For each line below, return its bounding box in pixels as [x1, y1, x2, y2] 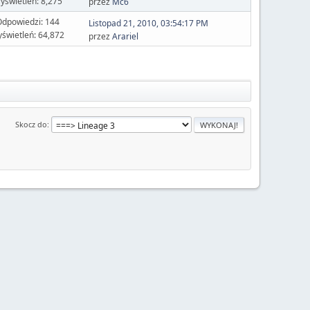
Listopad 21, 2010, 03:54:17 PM [88, 17, 208, 29]
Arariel [111, 30, 138, 42]
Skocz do [15, 118, 47, 129]
